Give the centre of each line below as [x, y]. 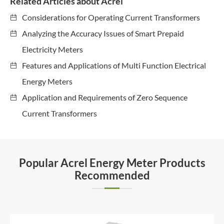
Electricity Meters [52, 49]
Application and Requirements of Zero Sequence [105, 97]
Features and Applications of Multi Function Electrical [114, 65]
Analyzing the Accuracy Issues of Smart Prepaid [103, 33]
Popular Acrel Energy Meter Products [112, 163]
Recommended [112, 175]
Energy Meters [47, 81]
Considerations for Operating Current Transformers [111, 17]
